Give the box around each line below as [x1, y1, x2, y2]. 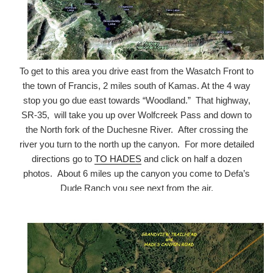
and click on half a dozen [141, 153, 242, 164]
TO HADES [94, 153, 141, 164]
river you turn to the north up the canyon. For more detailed [19, 138, 254, 149]
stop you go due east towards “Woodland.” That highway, [23, 94, 250, 105]
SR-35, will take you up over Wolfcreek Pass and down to [21, 109, 252, 120]
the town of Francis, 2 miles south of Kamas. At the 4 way [23, 80, 250, 91]
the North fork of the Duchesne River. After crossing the [25, 124, 248, 135]
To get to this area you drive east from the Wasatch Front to [19, 65, 253, 76]
